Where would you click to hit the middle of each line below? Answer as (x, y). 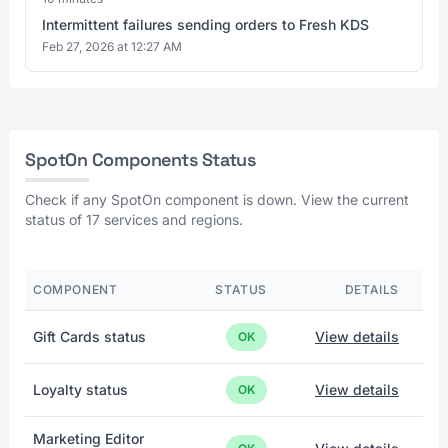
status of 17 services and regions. (134, 219)
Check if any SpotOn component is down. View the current (217, 199)
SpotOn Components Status (140, 159)
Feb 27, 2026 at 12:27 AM (112, 46)
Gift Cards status (89, 336)
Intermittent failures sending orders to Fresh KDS (205, 24)
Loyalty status (80, 389)
